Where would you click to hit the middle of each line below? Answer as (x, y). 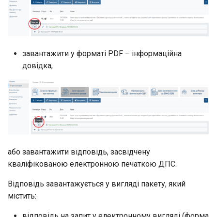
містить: (22, 196)
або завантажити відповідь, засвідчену (79, 152)
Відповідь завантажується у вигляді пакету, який (97, 184)
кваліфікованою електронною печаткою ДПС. (92, 164)
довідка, (38, 65)
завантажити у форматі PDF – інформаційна (102, 53)
